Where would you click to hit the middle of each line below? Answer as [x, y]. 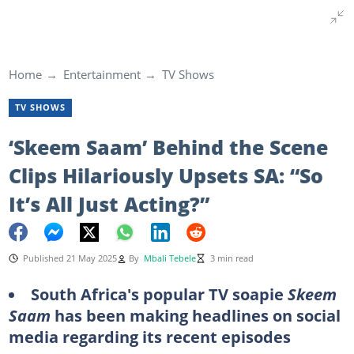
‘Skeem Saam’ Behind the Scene [168, 147]
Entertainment [102, 74]
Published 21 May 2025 [70, 258]
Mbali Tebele [169, 258]
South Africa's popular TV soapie [159, 294]
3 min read [232, 258]
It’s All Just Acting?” [109, 203]
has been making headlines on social [197, 315]
